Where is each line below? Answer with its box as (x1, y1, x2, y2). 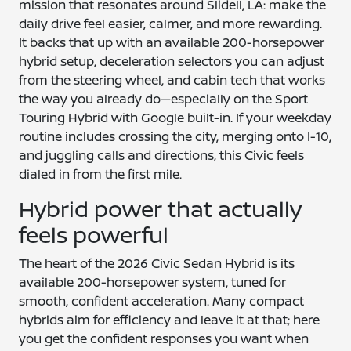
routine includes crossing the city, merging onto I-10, (19, 128, 332, 145)
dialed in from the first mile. (19, 165, 183, 183)
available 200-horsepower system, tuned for (19, 273, 287, 291)
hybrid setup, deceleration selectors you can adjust (19, 52, 325, 70)
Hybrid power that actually (19, 194, 302, 223)
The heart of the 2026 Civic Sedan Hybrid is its (19, 255, 295, 272)
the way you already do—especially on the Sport (19, 90, 309, 107)
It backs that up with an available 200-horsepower (19, 34, 325, 51)
